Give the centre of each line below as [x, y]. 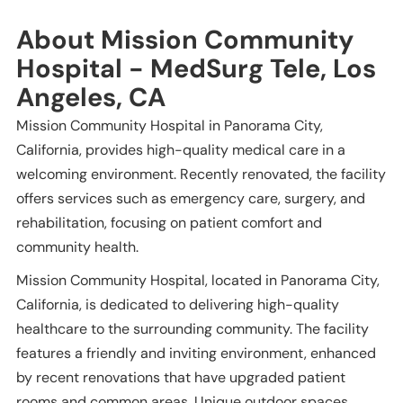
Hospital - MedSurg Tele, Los [196, 68]
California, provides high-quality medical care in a [181, 149]
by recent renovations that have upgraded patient [181, 377]
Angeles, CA [91, 97]
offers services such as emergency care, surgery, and [191, 198]
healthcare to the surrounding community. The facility [193, 328]
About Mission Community [185, 39]
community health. [77, 246]
